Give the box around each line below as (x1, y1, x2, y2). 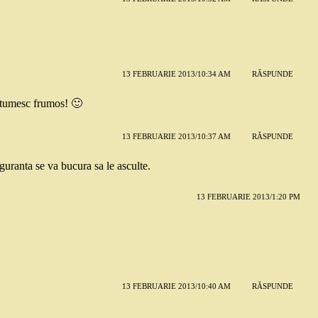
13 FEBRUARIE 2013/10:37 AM (121, 132, 231, 141)
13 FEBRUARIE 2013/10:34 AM (121, 70, 231, 79)
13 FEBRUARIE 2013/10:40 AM (121, 282, 231, 291)
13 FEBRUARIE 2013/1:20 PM (196, 192, 300, 201)
